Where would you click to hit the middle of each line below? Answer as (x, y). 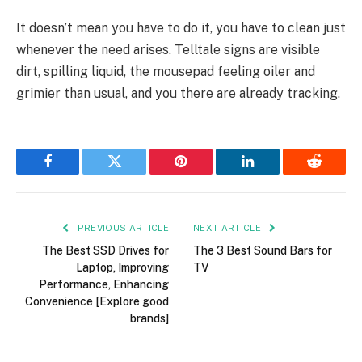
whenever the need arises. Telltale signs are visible (168, 50)
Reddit (333, 173)
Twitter (135, 173)
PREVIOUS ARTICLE (122, 228)
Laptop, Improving (122, 268)
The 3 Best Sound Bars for (263, 251)
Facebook (75, 173)
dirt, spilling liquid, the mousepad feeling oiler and (166, 72)
